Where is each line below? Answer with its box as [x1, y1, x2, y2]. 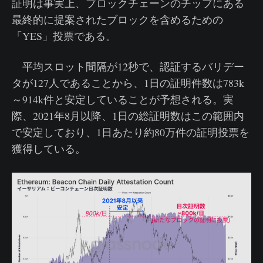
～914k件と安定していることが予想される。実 [12, 92, 234, 106]
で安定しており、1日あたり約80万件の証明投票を [12, 124, 249, 139]
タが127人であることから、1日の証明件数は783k [12, 75, 244, 90]
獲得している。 [12, 141, 86, 156]
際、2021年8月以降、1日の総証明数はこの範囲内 [12, 108, 244, 123]
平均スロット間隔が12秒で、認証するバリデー [12, 59, 244, 73]
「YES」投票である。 [12, 28, 116, 43]
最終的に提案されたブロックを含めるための [12, 12, 223, 26]
